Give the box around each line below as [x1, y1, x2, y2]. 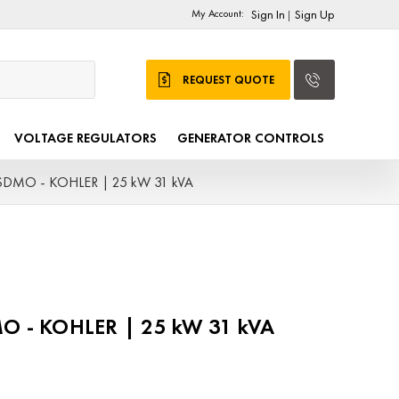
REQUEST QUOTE [182, 72, 274, 88]
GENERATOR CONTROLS [177, 129, 324, 148]
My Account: [191, 6, 245, 20]
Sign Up [294, 6, 335, 22]
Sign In [250, 6, 285, 22]
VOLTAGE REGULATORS [13, 129, 157, 148]
